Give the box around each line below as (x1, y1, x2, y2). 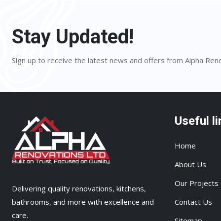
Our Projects (175, 178, 219, 188)
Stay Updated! (12, 25, 134, 48)
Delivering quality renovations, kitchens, (12, 183, 146, 193)
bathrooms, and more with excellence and (12, 196, 154, 207)
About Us (175, 159, 206, 169)
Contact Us (175, 197, 212, 207)
